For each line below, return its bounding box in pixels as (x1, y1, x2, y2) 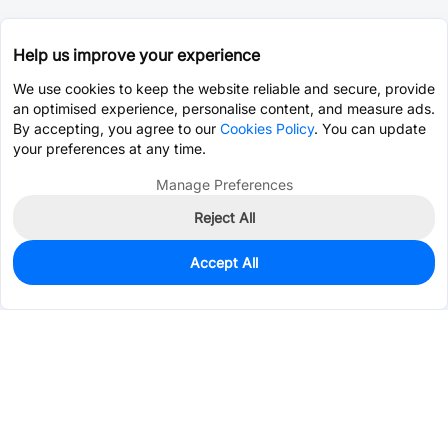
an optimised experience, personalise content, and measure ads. (13, 100, 435, 117)
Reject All (193, 209, 255, 226)
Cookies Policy (220, 120, 314, 137)
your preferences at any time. (13, 140, 206, 157)
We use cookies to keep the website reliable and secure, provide (13, 80, 435, 97)
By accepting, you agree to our (13, 120, 220, 137)
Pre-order (320, 270, 384, 288)
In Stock (21, 260, 79, 277)
